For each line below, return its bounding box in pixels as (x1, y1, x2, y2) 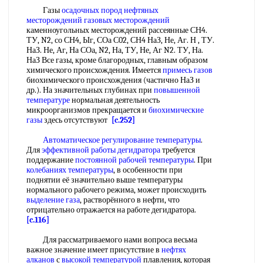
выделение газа (26, 195, 80, 205)
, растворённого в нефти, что (80, 195, 180, 205)
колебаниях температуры (26, 165, 113, 175)
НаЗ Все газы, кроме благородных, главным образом (26, 55, 208, 65)
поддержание (26, 155, 75, 165)
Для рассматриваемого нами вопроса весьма (26, 235, 197, 245)
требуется (160, 145, 195, 155)
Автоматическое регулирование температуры (43, 135, 201, 145)
